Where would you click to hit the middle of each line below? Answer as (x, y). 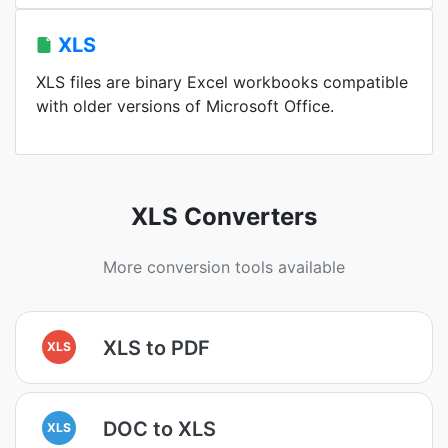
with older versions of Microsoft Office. (185, 106)
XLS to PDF (156, 347)
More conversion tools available (224, 267)
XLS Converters (224, 216)
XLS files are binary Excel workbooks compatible (222, 82)
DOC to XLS (159, 428)
